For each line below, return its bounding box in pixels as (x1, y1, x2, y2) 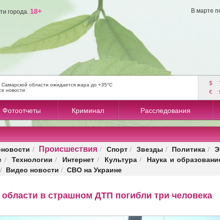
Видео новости (6, 165, 59, 175)
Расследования (140, 107, 191, 114)
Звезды (136, 144, 163, 154)
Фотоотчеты (2, 107, 41, 114)
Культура (104, 154, 137, 165)
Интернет (62, 154, 95, 165)
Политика (172, 144, 206, 154)
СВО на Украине (67, 165, 122, 175)
